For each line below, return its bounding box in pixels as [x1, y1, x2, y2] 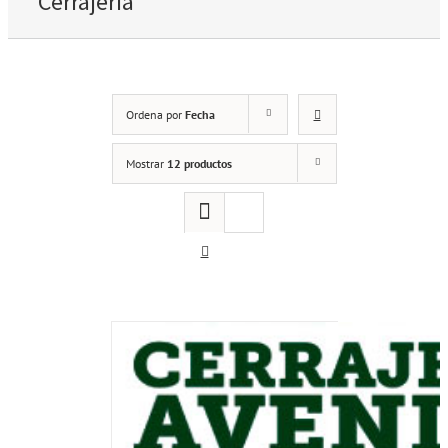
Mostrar [125, 155, 167, 171]
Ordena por [125, 106, 185, 122]
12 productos [166, 155, 232, 171]
